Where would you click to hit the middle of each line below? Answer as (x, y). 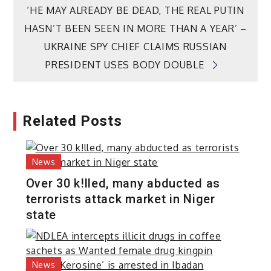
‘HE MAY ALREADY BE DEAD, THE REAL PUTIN (135, 11)
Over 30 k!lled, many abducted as (123, 183)
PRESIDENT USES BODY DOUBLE (125, 65)
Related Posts (72, 121)
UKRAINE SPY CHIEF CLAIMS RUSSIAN (135, 47)
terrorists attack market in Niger (120, 199)
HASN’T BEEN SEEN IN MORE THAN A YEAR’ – (135, 29)
